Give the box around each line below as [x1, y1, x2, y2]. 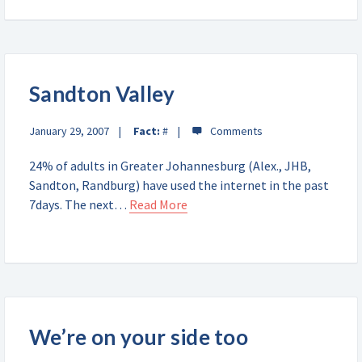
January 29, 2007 [29, 124, 109, 138]
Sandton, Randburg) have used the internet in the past [29, 177, 329, 193]
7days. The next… [29, 196, 129, 213]
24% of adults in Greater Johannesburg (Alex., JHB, [29, 158, 311, 174]
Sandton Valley [29, 81, 175, 107]
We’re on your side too [29, 324, 249, 350]
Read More [129, 196, 187, 213]
